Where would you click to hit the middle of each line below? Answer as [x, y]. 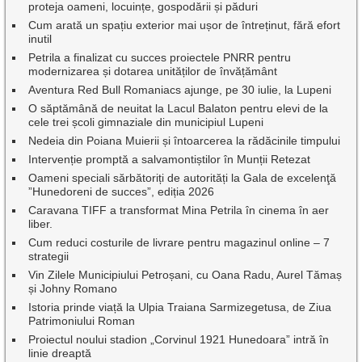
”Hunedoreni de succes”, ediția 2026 [122, 191]
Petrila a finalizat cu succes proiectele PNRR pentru [160, 57]
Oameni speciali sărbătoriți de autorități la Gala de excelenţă [183, 177]
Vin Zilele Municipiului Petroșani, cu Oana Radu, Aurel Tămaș [185, 274]
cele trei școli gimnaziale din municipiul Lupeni [146, 122]
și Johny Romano [73, 288]
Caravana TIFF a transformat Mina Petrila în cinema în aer [179, 210]
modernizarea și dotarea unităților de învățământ [153, 71]
